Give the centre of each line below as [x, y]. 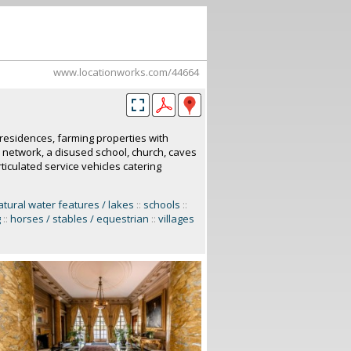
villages [176, 219]
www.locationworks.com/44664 [126, 72]
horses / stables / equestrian [79, 219]
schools [161, 204]
